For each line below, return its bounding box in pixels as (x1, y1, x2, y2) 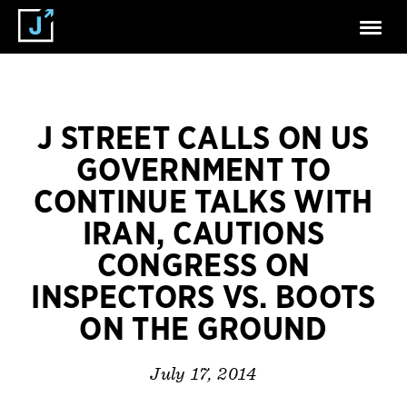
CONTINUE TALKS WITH (34, 187, 373, 219)
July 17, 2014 (150, 365, 257, 384)
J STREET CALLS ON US (37, 124, 370, 155)
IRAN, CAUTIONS (82, 219, 325, 251)
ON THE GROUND (79, 314, 328, 346)
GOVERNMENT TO (75, 155, 332, 187)
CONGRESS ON (96, 251, 311, 283)
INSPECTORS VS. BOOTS (31, 283, 376, 314)
